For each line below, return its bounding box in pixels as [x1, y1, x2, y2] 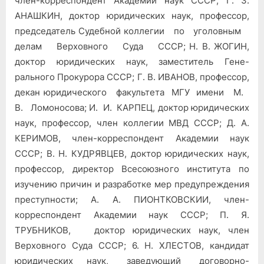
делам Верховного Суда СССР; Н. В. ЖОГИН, [15, 40, 249, 52]
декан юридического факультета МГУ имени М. [15, 86, 249, 98]
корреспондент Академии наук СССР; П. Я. [15, 209, 249, 220]
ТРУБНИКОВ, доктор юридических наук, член [15, 224, 249, 236]
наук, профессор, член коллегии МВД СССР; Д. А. [15, 117, 249, 128]
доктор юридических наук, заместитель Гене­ [15, 55, 249, 67]
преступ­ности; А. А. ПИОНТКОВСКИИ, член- [15, 193, 249, 205]
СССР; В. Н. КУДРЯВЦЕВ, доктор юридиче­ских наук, [15, 147, 249, 159]
